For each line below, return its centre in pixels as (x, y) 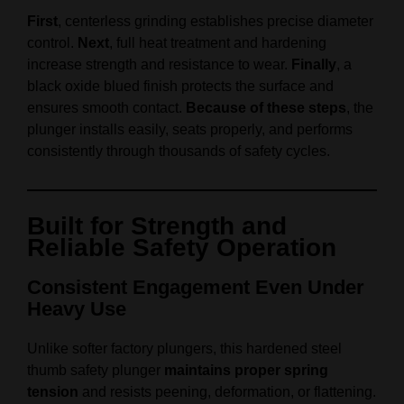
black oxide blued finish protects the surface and (180, 87)
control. (52, 43)
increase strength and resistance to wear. (159, 65)
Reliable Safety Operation (182, 248)
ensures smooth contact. (106, 108)
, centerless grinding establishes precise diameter (216, 22)
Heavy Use (77, 309)
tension (53, 392)
